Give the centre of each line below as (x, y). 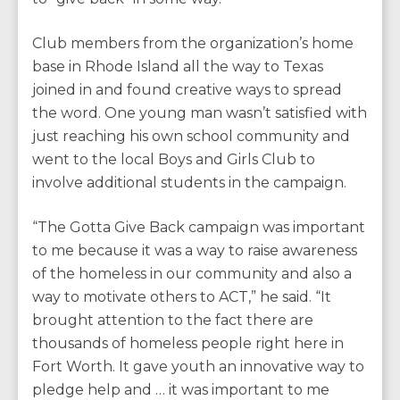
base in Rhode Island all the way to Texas (178, 67)
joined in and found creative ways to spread (187, 90)
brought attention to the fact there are (173, 321)
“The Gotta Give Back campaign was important (199, 228)
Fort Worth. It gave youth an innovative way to (198, 367)
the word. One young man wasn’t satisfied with (200, 113)
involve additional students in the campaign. (189, 183)
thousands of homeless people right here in (188, 344)
